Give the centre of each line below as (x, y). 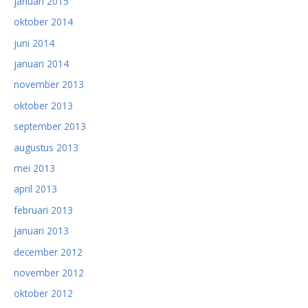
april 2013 (35, 189)
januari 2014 (41, 64)
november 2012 (49, 273)
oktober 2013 (43, 105)
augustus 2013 (46, 147)
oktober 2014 (43, 22)
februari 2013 (43, 210)
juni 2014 (34, 43)
